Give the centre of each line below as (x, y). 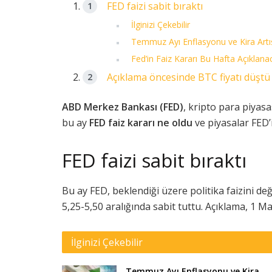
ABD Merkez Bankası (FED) (123, 107)
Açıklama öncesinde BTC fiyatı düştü (189, 77)
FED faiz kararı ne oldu (141, 123)
